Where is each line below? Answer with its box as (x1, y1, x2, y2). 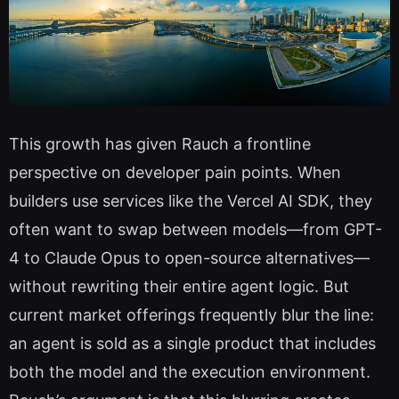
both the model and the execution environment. (9, 362, 370, 381)
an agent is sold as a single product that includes (9, 333, 376, 353)
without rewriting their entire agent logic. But (9, 276, 349, 296)
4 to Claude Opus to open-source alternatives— (9, 248, 370, 267)
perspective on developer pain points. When (9, 162, 341, 182)
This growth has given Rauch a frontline (9, 134, 311, 153)
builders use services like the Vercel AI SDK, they (9, 191, 372, 210)
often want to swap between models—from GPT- (9, 219, 382, 239)
